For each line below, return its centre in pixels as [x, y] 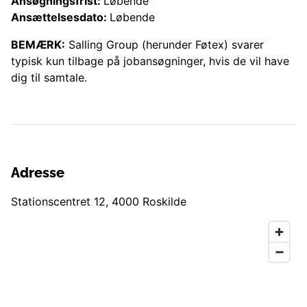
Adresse [38, 173]
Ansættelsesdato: [60, 17]
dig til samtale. [49, 78]
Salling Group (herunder [130, 45]
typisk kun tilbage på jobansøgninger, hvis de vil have [150, 61]
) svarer [244, 45]
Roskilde [164, 202]
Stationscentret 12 [58, 202]
